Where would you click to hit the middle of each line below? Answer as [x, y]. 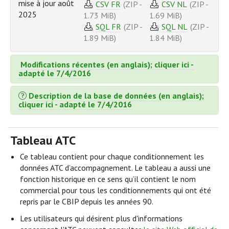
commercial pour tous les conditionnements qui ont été [116, 190]
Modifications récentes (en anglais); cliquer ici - [107, 64]
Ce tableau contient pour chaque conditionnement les [112, 156]
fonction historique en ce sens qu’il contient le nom [108, 179]
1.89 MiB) [100, 38]
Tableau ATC [43, 140]
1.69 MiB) [166, 15]
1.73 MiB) [100, 15]
